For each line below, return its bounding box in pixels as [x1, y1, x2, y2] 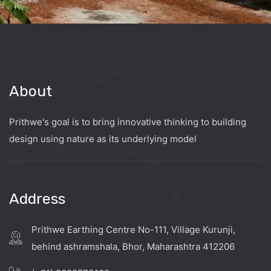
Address [9, 189, 65, 207]
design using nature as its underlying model [9, 132, 197, 145]
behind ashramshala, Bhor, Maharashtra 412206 [31, 240, 235, 252]
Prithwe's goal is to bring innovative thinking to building [9, 116, 246, 128]
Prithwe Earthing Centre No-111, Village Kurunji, [31, 223, 235, 235]
